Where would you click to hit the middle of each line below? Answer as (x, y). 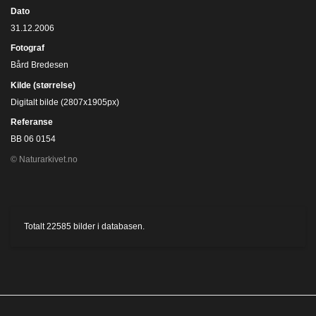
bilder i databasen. (108, 226)
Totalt (35, 226)
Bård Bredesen (39, 65)
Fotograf (28, 48)
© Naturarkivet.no (44, 159)
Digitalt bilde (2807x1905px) (65, 102)
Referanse (32, 122)
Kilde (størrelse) (43, 85)
